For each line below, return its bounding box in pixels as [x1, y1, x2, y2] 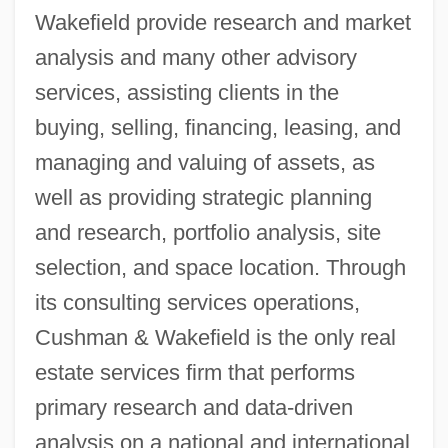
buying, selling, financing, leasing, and [34, 114, 401, 140]
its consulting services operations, [34, 289, 360, 315]
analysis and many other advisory [34, 44, 357, 70]
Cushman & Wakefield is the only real [34, 324, 396, 350]
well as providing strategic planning [34, 184, 372, 210]
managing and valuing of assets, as [34, 149, 375, 175]
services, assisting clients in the [34, 79, 339, 105]
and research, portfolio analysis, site [34, 219, 381, 245]
